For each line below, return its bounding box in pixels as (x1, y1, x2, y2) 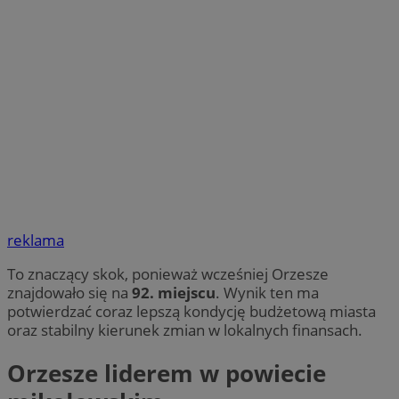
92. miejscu (132, 282, 216, 304)
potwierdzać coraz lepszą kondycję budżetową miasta (7, 301, 376, 322)
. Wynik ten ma (216, 282, 319, 304)
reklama (7, 230, 64, 251)
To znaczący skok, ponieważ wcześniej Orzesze (7, 264, 329, 285)
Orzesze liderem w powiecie (7, 356, 326, 389)
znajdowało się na (7, 282, 132, 304)
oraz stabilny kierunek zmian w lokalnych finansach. (7, 320, 362, 341)
